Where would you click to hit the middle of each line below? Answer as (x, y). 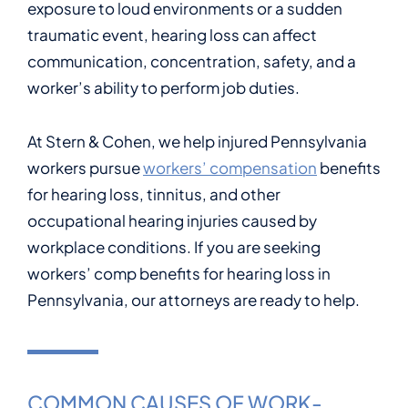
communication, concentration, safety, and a (192, 61)
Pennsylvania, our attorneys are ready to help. (194, 300)
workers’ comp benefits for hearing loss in (179, 273)
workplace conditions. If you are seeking (174, 247)
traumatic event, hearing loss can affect (172, 35)
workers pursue (85, 168)
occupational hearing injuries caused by (172, 220)
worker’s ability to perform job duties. (163, 87)
